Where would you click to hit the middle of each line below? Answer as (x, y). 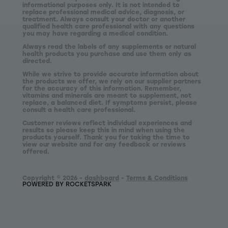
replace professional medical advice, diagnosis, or (103, 12)
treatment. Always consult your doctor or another (104, 19)
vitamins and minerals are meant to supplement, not (107, 95)
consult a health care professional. (79, 110)
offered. (36, 151)
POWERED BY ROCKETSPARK (67, 184)
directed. (37, 61)
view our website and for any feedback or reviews (104, 144)
